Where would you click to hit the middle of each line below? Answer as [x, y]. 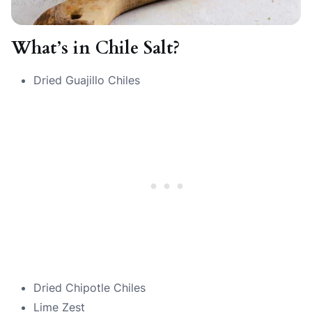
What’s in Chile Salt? [96, 48]
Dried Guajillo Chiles [87, 80]
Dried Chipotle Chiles [89, 287]
